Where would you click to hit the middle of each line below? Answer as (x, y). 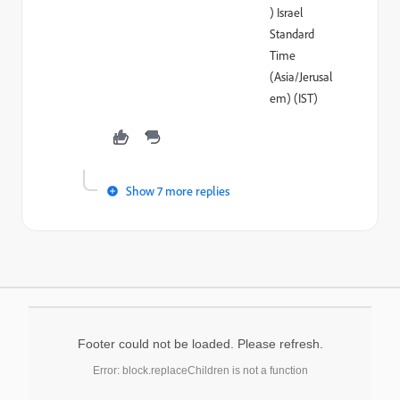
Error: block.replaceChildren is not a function (200, 371)
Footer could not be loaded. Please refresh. (200, 344)
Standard (292, 33)
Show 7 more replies (178, 191)
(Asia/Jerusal (301, 76)
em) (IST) (294, 98)
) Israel (286, 12)
